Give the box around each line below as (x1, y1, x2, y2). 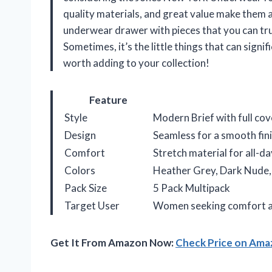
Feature (89, 93, 127, 106)
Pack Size (64, 181, 107, 194)
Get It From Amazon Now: (50, 236, 175, 249)
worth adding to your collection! (63, 56, 209, 69)
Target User (64, 199, 120, 212)
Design (64, 128, 96, 141)
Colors (64, 163, 95, 177)
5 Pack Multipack (153, 181, 230, 194)
